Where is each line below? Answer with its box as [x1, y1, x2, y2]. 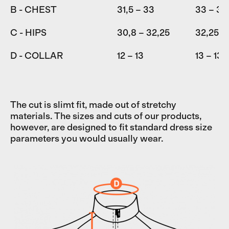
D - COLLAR [10, 50, 63, 61]
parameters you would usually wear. [10, 132, 164, 144]
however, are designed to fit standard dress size [10, 121, 212, 133]
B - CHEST [10, 4, 57, 15]
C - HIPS [10, 27, 47, 38]
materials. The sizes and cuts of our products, [10, 110, 201, 122]
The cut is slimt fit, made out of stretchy [10, 99, 176, 110]
